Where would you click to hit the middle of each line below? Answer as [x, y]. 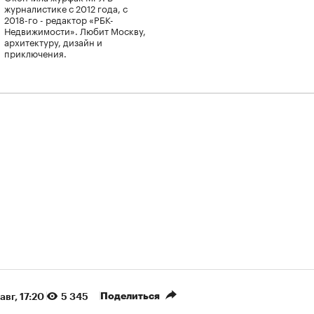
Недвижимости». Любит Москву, [75, 30]
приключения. [35, 52]
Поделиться [130, 296]
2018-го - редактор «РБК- [59, 19]
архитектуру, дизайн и [53, 41]
